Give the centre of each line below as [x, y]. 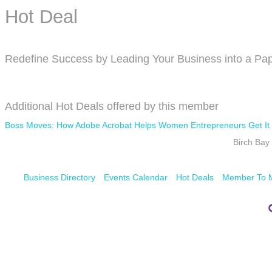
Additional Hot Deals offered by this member [112, 106]
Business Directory [59, 177]
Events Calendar [135, 177]
